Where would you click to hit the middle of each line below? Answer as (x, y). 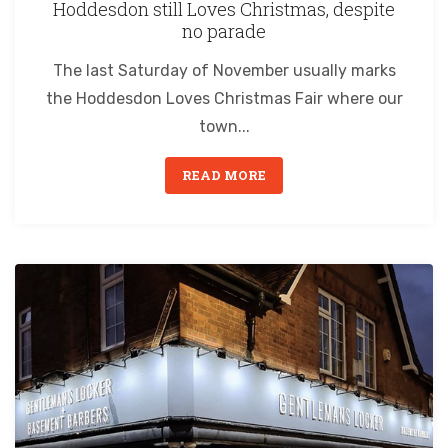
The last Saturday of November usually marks (224, 70)
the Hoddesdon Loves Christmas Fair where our (224, 98)
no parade (224, 30)
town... (224, 126)
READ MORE (224, 174)
